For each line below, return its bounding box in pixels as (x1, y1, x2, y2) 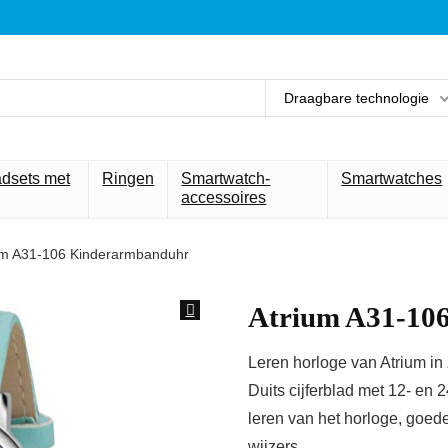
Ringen (102, 170, 155, 187)
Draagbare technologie (284, 89, 429, 106)
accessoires (181, 189, 267, 206)
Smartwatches (341, 170, 443, 187)
